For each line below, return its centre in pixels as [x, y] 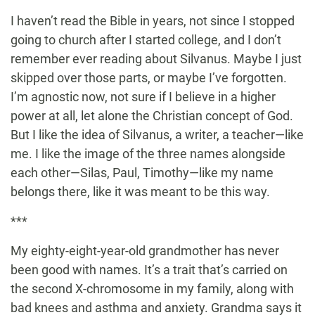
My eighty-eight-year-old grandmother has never [145, 251]
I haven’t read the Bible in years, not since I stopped [153, 21]
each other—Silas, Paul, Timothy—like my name [142, 173]
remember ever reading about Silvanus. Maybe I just [156, 59]
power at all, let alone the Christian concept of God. [152, 116]
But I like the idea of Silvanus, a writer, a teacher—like [157, 135]
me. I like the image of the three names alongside [148, 154]
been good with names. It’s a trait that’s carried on [149, 270]
